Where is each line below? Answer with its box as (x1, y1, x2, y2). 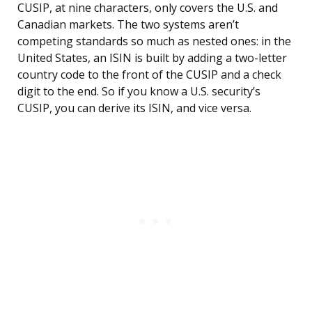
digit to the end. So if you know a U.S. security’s (17, 84, 260, 100)
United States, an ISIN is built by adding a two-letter (17, 50, 287, 66)
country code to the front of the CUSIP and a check (17, 67, 281, 83)
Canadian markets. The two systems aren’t (17, 17, 239, 33)
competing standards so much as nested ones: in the (17, 33, 291, 49)
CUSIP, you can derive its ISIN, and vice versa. (17, 100, 251, 116)
